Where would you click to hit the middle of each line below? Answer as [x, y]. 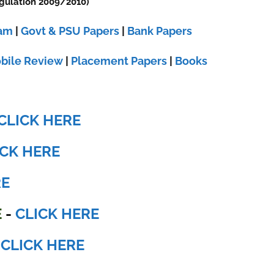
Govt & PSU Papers [70, 31]
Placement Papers [119, 61]
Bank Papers [160, 31]
